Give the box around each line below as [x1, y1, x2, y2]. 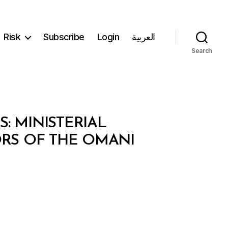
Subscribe [43, 32, 84, 43]
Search [191, 46, 213, 54]
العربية [132, 32, 155, 43]
